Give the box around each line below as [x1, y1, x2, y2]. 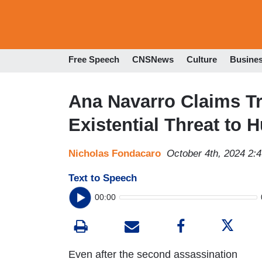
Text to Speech [68, 172, 137, 184]
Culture [187, 54, 217, 65]
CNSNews [132, 54, 174, 65]
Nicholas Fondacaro [68, 147, 161, 159]
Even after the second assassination [68, 248, 237, 260]
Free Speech [68, 54, 119, 65]
